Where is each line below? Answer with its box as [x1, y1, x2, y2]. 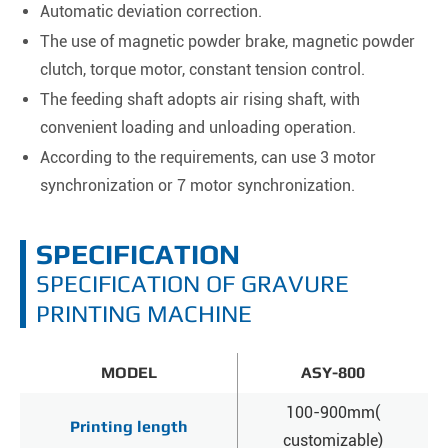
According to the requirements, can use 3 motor [40, 147, 376, 167]
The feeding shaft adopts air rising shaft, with [40, 89, 360, 109]
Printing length [69, 416, 188, 436]
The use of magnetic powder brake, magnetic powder [40, 31, 415, 51]
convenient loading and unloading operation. [40, 117, 356, 137]
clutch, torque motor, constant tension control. [40, 59, 365, 79]
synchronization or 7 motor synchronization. [40, 175, 355, 195]
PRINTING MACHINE [36, 299, 252, 327]
